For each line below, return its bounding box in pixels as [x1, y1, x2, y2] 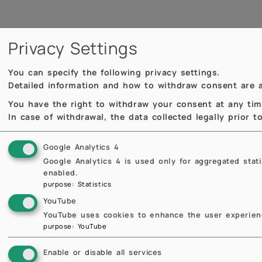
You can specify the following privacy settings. [8, 66, 220, 78]
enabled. [43, 167, 78, 178]
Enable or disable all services [43, 247, 162, 258]
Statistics [77, 179, 112, 188]
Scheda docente [111, 189, 198, 203]
